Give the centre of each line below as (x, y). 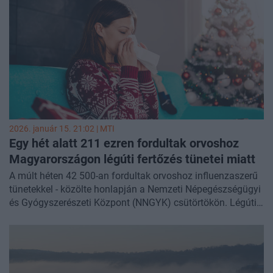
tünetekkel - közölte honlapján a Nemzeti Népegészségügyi (135, 190)
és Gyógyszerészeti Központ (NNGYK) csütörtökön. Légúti (133, 203)
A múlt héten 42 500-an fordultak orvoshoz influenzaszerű (133, 176)
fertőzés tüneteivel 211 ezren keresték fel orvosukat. (120, 216)
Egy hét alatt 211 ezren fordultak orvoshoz (124, 144)
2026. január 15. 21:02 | (55, 129)
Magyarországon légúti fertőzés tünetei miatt (132, 159)
